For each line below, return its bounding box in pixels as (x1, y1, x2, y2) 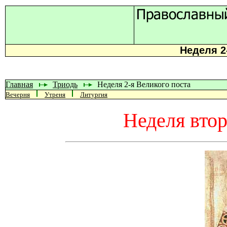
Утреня (45, 91, 65, 98)
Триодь (53, 80, 78, 89)
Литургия (80, 91, 107, 98)
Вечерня (6, 91, 30, 98)
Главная (6, 80, 33, 89)
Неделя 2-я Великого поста (97, 80, 191, 89)
